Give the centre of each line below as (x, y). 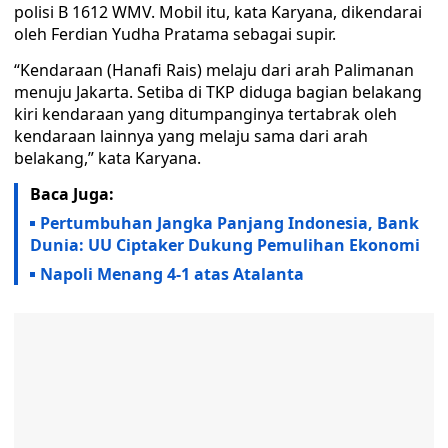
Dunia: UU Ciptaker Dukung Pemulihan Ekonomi (225, 245)
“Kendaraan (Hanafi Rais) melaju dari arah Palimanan (214, 70)
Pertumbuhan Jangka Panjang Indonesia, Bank (229, 223)
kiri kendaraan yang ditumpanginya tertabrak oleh (205, 114)
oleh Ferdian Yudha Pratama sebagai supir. (177, 34)
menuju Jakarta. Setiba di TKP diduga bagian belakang (218, 92)
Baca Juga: (72, 194)
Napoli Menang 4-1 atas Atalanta (172, 274)
